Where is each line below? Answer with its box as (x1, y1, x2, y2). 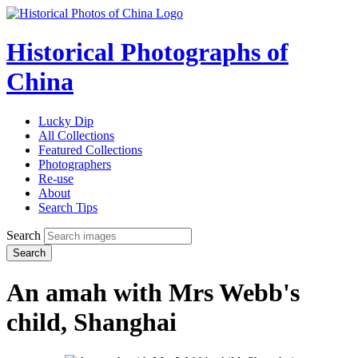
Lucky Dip (38, 113, 93, 128)
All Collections (38, 128, 114, 142)
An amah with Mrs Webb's (6, 278, 300, 308)
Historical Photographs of (6, 38, 288, 67)
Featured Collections (38, 142, 142, 157)
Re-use (38, 171, 74, 185)
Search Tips (38, 200, 97, 214)
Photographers (38, 157, 111, 171)
